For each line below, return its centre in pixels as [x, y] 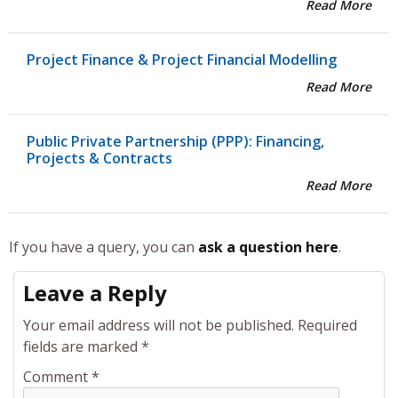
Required [327, 326]
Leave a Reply [95, 293]
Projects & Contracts [99, 159]
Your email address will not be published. [159, 326]
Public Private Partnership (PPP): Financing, [175, 142]
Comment [57, 377]
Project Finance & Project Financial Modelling [182, 60]
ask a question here [268, 247]
